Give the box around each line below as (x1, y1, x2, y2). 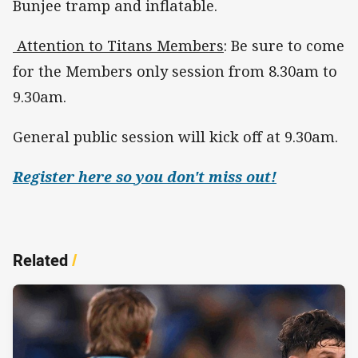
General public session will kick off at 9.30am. (13, 127, 338, 147)
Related (13, 249, 68, 272)
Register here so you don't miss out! (13, 167, 276, 187)
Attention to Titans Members (13, 36, 224, 56)
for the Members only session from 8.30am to (13, 62, 337, 82)
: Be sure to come (224, 36, 344, 56)
